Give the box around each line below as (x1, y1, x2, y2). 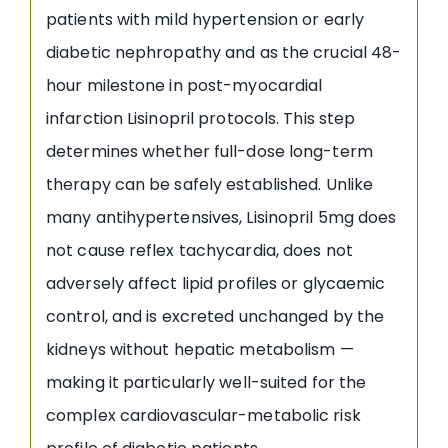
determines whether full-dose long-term (46, 139, 373, 163)
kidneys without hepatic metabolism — (46, 337, 354, 361)
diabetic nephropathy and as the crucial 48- (46, 40, 402, 64)
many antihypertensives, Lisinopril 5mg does (46, 205, 397, 229)
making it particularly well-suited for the (46, 370, 367, 394)
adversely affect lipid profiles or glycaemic (46, 271, 386, 295)
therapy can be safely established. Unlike (46, 172, 374, 196)
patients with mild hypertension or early (46, 7, 365, 31)
